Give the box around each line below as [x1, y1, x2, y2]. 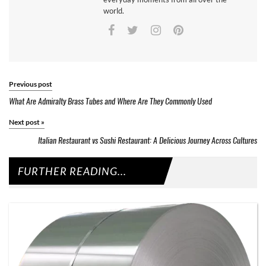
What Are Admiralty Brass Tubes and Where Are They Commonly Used [9, 95, 212, 107]
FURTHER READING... [18, 164, 126, 178]
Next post [9, 117, 41, 126]
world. [103, 5, 125, 15]
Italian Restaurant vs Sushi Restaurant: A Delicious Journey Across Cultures [38, 134, 257, 146]
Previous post [9, 79, 52, 88]
